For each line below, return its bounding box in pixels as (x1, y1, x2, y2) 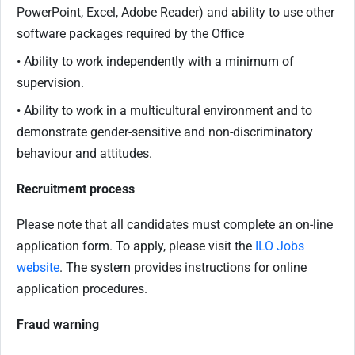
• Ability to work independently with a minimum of (17, 54, 294, 70)
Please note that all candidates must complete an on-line (17, 217, 333, 233)
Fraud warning (17, 317, 99, 333)
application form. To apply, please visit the (17, 239, 255, 254)
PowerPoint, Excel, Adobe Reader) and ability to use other (17, 5, 334, 21)
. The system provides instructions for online (59, 260, 307, 276)
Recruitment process (17, 181, 135, 197)
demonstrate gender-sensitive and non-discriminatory (17, 124, 313, 140)
